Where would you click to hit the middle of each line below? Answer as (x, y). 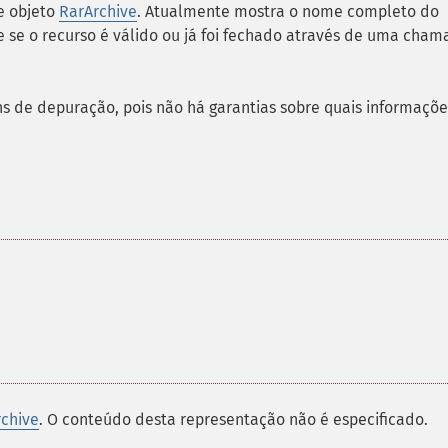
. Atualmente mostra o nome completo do (288, 11)
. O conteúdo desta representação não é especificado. (233, 419)
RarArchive (98, 11)
